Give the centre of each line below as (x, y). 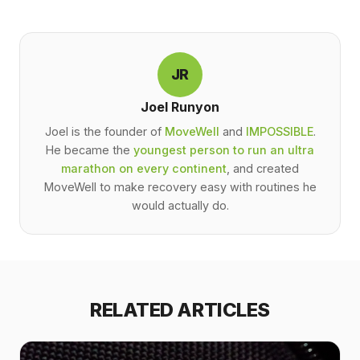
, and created (263, 168)
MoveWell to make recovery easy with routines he (180, 186)
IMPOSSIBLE (279, 131)
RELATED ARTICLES (180, 309)
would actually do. (180, 205)
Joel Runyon (180, 107)
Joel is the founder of (104, 131)
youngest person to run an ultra (224, 149)
